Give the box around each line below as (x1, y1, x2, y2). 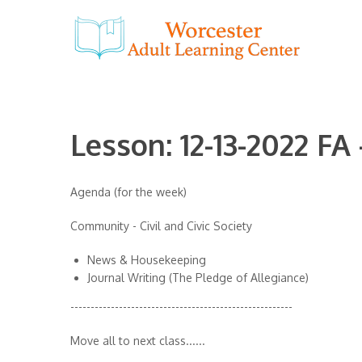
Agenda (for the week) (70, 185, 187, 199)
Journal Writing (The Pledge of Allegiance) (87, 271, 309, 284)
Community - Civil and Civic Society (70, 219, 252, 233)
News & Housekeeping (87, 253, 206, 267)
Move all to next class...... (70, 334, 205, 347)
